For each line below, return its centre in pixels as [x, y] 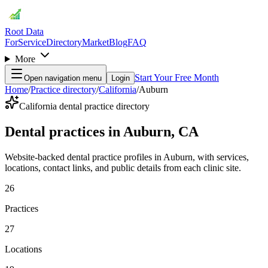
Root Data [24, 31]
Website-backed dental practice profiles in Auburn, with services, [127, 157]
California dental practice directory [84, 106]
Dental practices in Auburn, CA [102, 131]
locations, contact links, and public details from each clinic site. [123, 167]
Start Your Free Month [177, 77]
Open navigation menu [63, 78]
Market [95, 42]
